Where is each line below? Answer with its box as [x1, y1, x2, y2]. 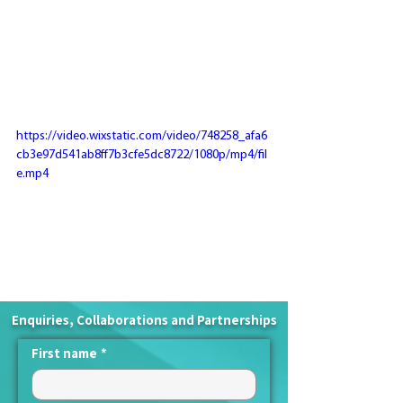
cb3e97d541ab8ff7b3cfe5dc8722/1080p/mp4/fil [16, 148, 267, 162]
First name [31, 344, 97, 362]
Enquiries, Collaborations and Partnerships [11, 310, 277, 328]
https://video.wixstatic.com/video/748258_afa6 [16, 129, 267, 143]
